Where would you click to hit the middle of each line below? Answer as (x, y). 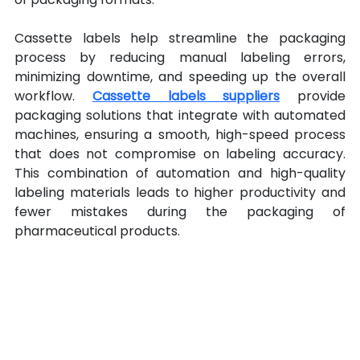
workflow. (53, 96)
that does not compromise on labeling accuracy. (180, 154)
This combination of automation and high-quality (180, 174)
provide (313, 96)
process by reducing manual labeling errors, (180, 58)
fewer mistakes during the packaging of (180, 212)
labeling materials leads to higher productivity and (180, 193)
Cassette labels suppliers (186, 96)
